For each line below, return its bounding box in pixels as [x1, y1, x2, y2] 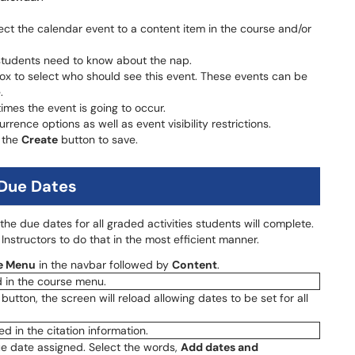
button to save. [58, 132, 138, 147]
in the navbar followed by [36, 258, 172, 272]
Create [21, 132, 58, 147]
